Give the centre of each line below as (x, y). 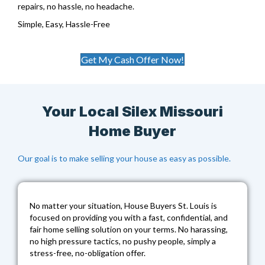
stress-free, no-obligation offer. (88, 253)
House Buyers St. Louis (167, 205)
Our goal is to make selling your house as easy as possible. (124, 158)
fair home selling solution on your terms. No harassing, (129, 229)
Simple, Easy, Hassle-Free (64, 24)
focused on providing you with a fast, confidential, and (129, 217)
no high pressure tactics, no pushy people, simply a (123, 241)
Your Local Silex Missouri (132, 111)
